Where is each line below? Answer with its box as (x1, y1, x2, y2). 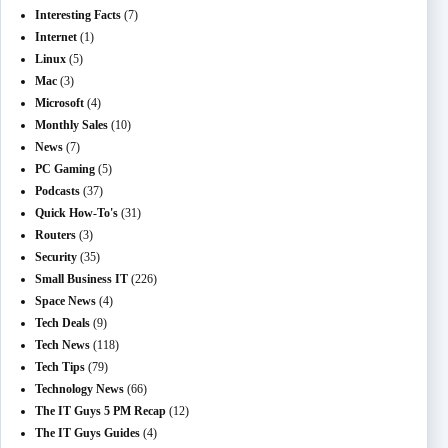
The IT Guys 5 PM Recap (35, 404, 166, 418)
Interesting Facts (35, 8, 121, 22)
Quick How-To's (35, 206, 118, 220)
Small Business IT (35, 272, 128, 286)
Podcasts (35, 184, 80, 198)
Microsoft (35, 96, 84, 110)
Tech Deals (35, 316, 90, 330)
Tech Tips (35, 360, 85, 374)
